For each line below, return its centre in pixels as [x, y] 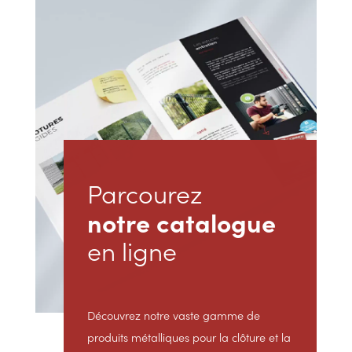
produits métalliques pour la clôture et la [189, 337]
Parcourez [144, 192]
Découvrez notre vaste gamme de [173, 315]
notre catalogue [181, 221]
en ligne [132, 250]
